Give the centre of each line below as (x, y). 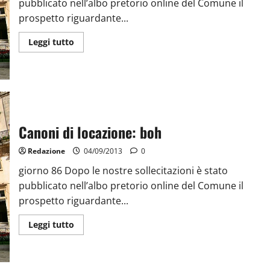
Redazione (46, 151)
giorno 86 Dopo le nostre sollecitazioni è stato (123, 170)
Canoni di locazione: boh (90, 132)
